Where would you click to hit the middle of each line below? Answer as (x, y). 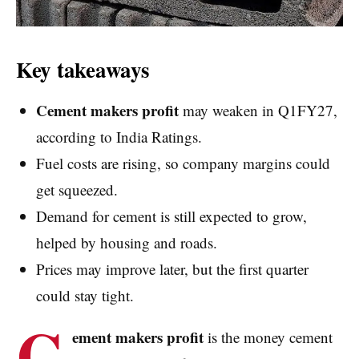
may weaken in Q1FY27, (258, 111)
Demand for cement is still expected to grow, (171, 216)
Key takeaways (83, 70)
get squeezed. (77, 190)
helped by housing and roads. (126, 243)
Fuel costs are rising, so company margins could (183, 163)
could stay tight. (85, 296)
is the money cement (268, 337)
